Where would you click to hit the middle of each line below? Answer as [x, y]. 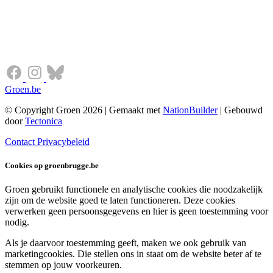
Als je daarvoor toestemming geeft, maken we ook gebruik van [126, 243]
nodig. [17, 222]
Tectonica [44, 121]
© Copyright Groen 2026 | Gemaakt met [84, 110]
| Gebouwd [240, 110]
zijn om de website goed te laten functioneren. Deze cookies [120, 200]
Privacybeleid [63, 141]
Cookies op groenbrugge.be [52, 165]
